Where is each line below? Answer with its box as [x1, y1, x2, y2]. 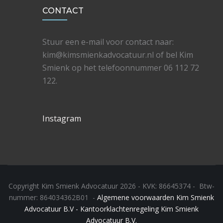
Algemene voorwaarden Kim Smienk [97, 193, 214, 203]
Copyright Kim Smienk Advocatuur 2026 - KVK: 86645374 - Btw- [8, 181, 215, 191]
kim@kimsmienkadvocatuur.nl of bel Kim [42, 49, 193, 61]
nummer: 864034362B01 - [9, 193, 97, 203]
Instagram [42, 113, 81, 124]
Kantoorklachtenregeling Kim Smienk [80, 204, 199, 214]
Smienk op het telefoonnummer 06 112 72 [42, 62, 199, 74]
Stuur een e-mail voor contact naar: [42, 36, 174, 48]
